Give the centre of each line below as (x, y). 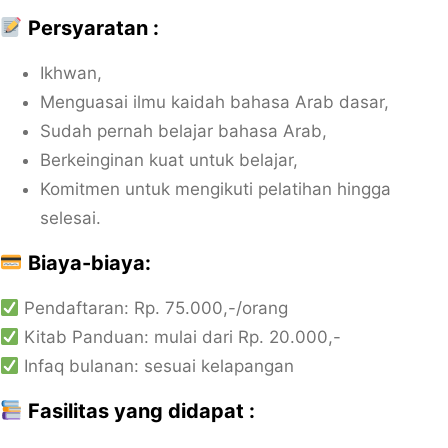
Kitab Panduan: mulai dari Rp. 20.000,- (180, 337)
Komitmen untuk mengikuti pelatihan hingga (215, 189)
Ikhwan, (71, 73)
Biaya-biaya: (86, 263)
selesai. (70, 218)
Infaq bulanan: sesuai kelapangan (157, 366)
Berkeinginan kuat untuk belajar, (169, 160)
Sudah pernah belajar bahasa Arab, (183, 131)
